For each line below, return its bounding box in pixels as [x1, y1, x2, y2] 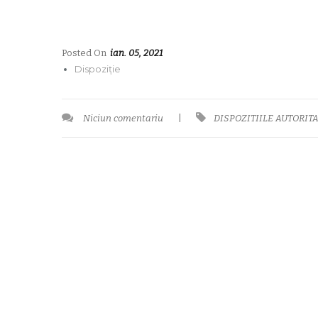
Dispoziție [75, 63, 121, 75]
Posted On [62, 48, 106, 58]
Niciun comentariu [83, 113, 163, 124]
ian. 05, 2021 [110, 48, 163, 58]
